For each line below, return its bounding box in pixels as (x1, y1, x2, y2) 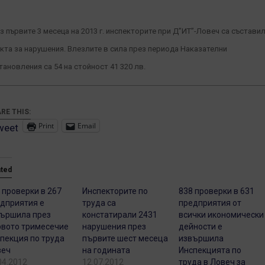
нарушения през (82, 222, 147, 232)
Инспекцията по (179, 245, 242, 256)
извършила (179, 234, 224, 244)
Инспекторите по (82, 186, 148, 196)
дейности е (179, 222, 223, 232)
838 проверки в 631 (179, 186, 255, 196)
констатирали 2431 (82, 210, 158, 220)
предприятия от (179, 198, 242, 208)
